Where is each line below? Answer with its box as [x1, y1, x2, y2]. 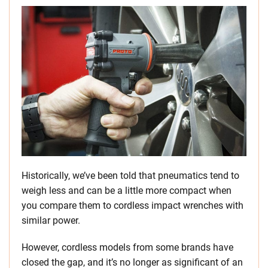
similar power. [22, 215, 80, 227]
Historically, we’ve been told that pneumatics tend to [22, 170, 239, 182]
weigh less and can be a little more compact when [22, 185, 232, 197]
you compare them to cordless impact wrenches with [22, 200, 243, 212]
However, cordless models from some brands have [22, 242, 233, 254]
